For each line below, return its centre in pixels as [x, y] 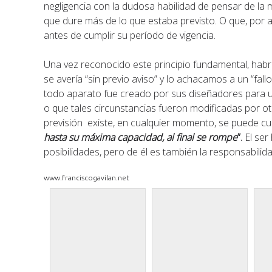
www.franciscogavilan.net [87, 178]
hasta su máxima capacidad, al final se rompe [141, 137]
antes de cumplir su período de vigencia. [130, 35]
